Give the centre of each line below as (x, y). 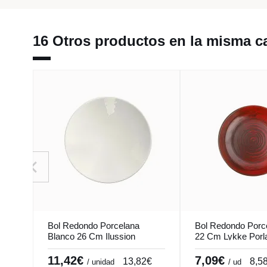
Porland (63, 247)
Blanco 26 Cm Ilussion (91, 237)
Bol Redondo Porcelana (94, 226)
